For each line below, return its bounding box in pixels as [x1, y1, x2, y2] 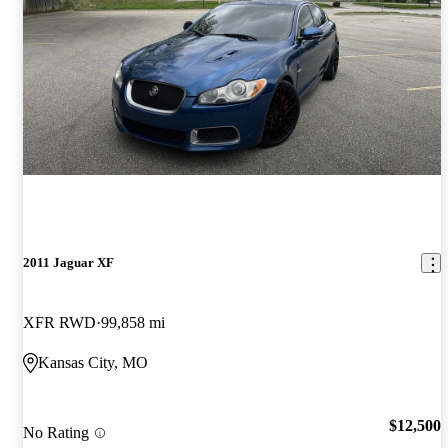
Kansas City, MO [38, 353, 148, 371]
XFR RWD [23, 313, 96, 331]
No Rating [23, 424, 89, 442]
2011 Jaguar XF [23, 255, 114, 271]
